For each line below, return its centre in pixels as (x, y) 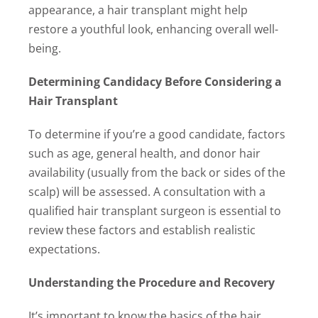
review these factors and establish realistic (142, 230)
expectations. (64, 249)
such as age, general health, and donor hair (144, 153)
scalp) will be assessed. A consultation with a (147, 191)
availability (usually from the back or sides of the (157, 172)
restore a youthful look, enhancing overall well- (153, 29)
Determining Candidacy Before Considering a (155, 81)
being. (44, 48)
